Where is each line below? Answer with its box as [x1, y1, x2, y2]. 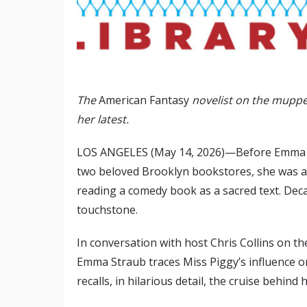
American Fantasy [99, 93, 189, 108]
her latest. [77, 112, 132, 127]
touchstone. [77, 202, 140, 218]
